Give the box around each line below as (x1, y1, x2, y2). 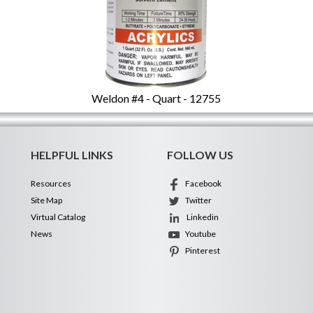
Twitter (181, 195, 212, 205)
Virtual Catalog (31, 212, 85, 222)
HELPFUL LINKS (31, 148, 113, 161)
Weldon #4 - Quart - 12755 (92, 92, 221, 105)
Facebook (181, 178, 221, 189)
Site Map (31, 195, 62, 205)
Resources (31, 178, 71, 189)
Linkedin (181, 212, 219, 222)
